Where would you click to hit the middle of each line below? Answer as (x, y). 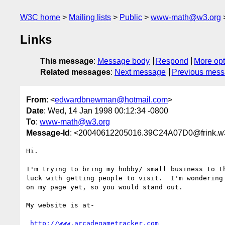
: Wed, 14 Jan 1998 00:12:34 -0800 (106, 110)
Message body (124, 61)
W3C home (40, 17)
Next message (140, 72)
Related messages (75, 72)
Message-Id (48, 133)
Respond (172, 61)
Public (131, 17)
